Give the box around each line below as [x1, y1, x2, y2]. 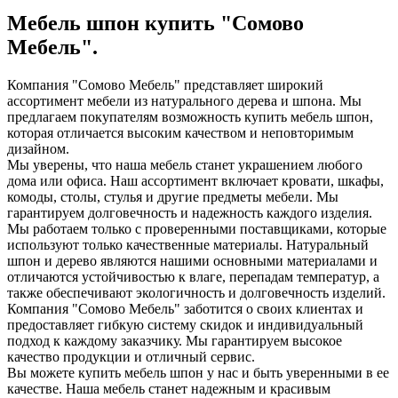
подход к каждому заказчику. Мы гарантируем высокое [7, 332, 342, 348]
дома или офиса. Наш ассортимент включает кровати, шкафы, [7, 172, 384, 188]
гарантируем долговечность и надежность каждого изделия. [7, 204, 372, 220]
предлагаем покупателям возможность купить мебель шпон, [7, 108, 373, 124]
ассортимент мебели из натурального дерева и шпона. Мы [7, 92, 362, 108]
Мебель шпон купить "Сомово [7, 11, 304, 35]
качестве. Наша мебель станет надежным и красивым [7, 380, 330, 396]
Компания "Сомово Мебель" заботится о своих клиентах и [7, 300, 363, 316]
